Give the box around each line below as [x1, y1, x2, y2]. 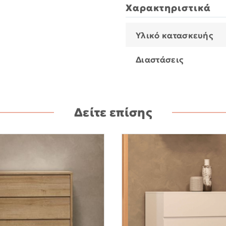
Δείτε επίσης [74, 105, 152, 120]
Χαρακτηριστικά [126, 2, 211, 14]
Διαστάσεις [136, 54, 184, 66]
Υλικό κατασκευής [136, 30, 213, 41]
